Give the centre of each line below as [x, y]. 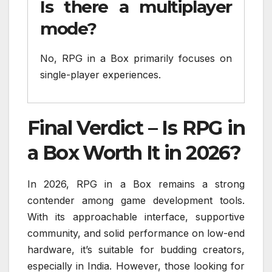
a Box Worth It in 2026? [134, 153]
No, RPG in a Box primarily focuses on [136, 58]
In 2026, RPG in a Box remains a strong [136, 184]
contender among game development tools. [136, 201]
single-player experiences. [100, 74]
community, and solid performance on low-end [136, 233]
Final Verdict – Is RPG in [136, 128]
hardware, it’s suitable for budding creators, [136, 250]
